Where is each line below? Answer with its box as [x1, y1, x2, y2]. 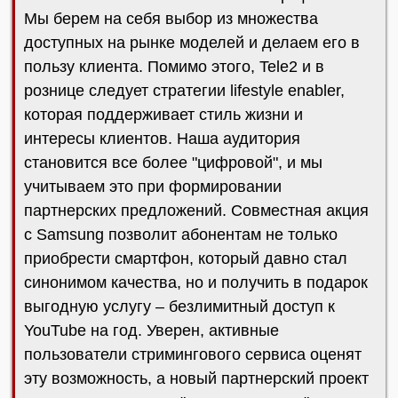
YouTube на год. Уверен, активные [24, 322, 279, 339]
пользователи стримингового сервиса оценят [24, 346, 362, 363]
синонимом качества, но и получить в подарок [24, 274, 368, 291]
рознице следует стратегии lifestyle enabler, [24, 82, 345, 99]
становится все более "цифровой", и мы [24, 154, 322, 171]
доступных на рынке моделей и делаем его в [24, 34, 360, 52]
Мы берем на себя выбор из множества [24, 10, 318, 28]
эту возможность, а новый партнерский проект [24, 370, 369, 387]
